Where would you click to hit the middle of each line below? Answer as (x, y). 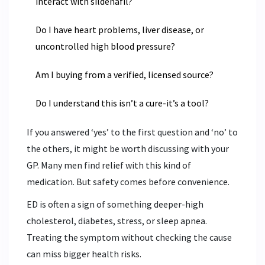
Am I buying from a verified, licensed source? (125, 74)
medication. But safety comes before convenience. (128, 181)
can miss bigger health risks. (84, 253)
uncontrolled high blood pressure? (105, 46)
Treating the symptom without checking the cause (129, 237)
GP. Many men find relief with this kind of (109, 165)
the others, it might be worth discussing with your (128, 148)
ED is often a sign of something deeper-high (115, 204)
